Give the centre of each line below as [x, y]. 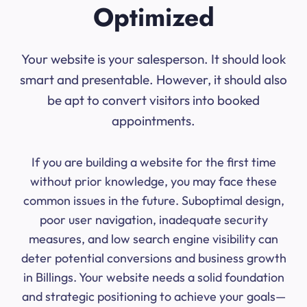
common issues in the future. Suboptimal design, [153, 201]
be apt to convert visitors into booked [153, 100]
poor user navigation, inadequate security [153, 220]
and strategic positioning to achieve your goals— [153, 297]
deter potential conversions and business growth [153, 258]
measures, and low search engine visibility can [153, 239]
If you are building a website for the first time [153, 162]
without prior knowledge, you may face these [153, 182]
